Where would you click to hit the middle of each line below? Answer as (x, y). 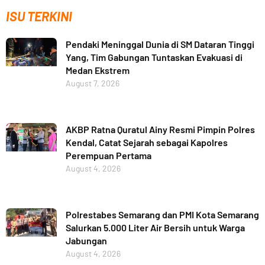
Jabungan (86, 240)
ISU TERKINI (39, 16)
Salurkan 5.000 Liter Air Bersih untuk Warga (155, 227)
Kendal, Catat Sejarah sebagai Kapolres (146, 143)
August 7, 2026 (92, 83)
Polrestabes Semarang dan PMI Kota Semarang (162, 214)
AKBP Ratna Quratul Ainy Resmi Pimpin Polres (160, 130)
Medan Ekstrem (97, 70)
